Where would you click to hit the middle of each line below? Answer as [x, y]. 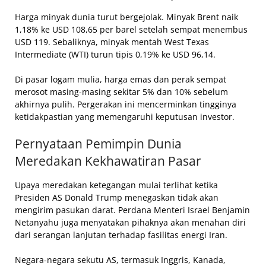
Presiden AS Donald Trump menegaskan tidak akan [117, 197]
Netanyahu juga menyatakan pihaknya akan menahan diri [130, 222]
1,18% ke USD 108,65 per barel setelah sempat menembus [131, 29]
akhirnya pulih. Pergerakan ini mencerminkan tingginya [126, 104]
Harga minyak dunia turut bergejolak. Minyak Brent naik [126, 17]
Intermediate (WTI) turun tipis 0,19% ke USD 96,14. [115, 54]
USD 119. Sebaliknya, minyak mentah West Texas [112, 42]
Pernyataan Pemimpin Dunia [98, 143]
